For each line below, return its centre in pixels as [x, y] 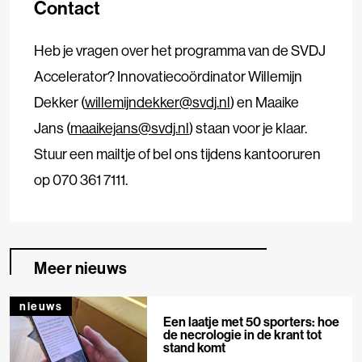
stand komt [194, 348]
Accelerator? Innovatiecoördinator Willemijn [168, 77]
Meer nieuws [81, 268]
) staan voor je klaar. [248, 128]
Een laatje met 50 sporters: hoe [251, 322]
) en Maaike [265, 103]
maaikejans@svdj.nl [130, 128]
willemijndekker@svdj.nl [158, 103]
